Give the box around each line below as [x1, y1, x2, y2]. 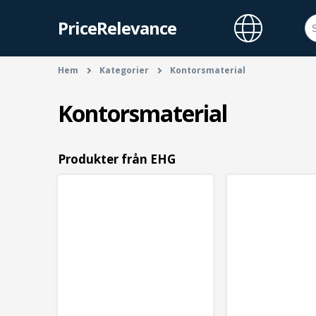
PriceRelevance [58, 16, 176, 39]
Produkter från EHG [58, 151, 176, 168]
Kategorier [99, 64, 149, 76]
